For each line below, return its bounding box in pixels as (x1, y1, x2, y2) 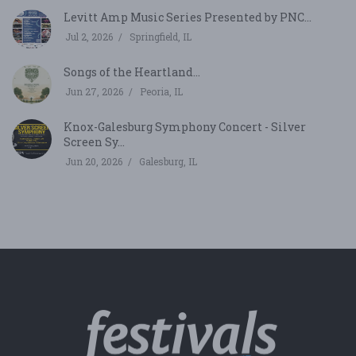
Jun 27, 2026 (65, 84, 123, 98)
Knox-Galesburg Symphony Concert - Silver (64, 118, 306, 134)
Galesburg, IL (139, 154, 197, 168)
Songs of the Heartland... (64, 64, 200, 79)
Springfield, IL (130, 29, 192, 43)
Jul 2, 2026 (65, 29, 113, 43)
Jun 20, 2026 (65, 154, 122, 168)
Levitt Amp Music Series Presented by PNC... (64, 9, 311, 25)
